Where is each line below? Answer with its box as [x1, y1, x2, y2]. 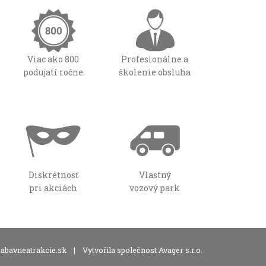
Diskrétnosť [28, 169, 78, 180]
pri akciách [29, 182, 77, 194]
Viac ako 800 [27, 53, 79, 65]
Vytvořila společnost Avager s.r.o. [81, 245, 202, 255]
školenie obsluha [119, 66, 191, 78]
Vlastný [138, 169, 171, 180]
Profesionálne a [121, 53, 188, 65]
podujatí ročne [23, 66, 83, 78]
